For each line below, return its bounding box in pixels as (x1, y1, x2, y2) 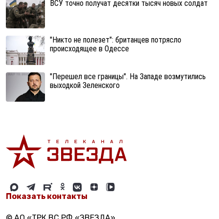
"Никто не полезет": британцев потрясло (50, 35, 181, 44)
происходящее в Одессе (50, 44, 129, 53)
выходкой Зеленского (50, 80, 120, 90)
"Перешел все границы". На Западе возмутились (50, 71, 206, 81)
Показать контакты (6, 191, 88, 201)
